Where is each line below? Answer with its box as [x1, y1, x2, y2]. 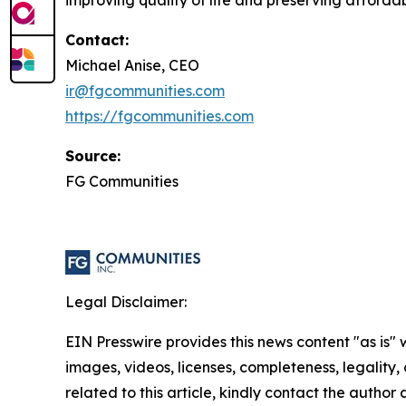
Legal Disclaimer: [65, 293, 187, 311]
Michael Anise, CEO [65, 56, 199, 74]
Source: [65, 147, 121, 165]
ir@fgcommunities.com [65, 82, 225, 100]
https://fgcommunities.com [65, 107, 254, 125]
